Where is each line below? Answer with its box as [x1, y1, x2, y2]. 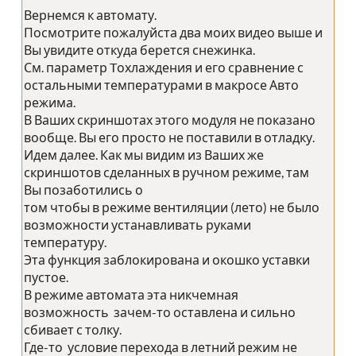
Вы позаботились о [24, 182, 143, 198]
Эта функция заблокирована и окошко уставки [24, 252, 310, 268]
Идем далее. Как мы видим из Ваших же [24, 147, 264, 163]
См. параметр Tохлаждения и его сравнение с [24, 60, 304, 75]
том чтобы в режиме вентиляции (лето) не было [24, 199, 319, 215]
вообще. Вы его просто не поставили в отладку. [24, 130, 315, 145]
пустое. [24, 269, 68, 285]
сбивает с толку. [24, 322, 122, 338]
